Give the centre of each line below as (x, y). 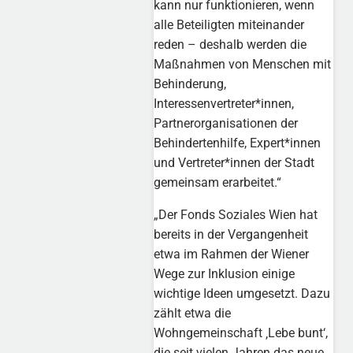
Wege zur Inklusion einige (225, 274)
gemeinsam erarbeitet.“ (218, 183)
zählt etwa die (193, 314)
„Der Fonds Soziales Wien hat (236, 215)
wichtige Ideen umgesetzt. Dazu (242, 294)
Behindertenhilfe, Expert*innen (238, 143)
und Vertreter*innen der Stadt (234, 163)
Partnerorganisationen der (226, 124)
